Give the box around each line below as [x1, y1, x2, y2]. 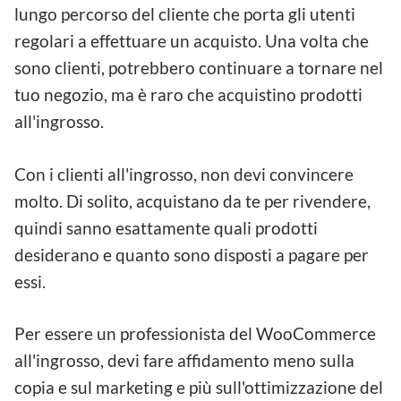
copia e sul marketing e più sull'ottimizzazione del [14, 377, 383, 398]
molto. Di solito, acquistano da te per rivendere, [14, 190, 371, 211]
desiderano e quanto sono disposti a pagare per [14, 243, 369, 265]
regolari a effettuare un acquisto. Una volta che [14, 30, 369, 51]
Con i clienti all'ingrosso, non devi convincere [14, 163, 354, 184]
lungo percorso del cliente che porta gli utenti [14, 3, 355, 24]
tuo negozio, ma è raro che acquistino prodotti [14, 83, 363, 105]
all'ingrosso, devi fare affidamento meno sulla [14, 350, 354, 371]
